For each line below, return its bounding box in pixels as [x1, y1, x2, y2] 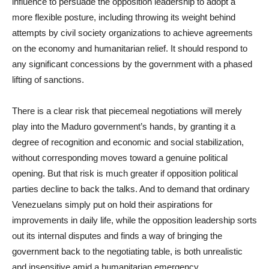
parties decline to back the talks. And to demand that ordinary [12, 184, 250, 194]
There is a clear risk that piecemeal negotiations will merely [12, 106, 242, 116]
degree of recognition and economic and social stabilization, [12, 137, 244, 147]
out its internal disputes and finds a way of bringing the [12, 231, 222, 241]
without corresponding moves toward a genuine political [12, 153, 228, 163]
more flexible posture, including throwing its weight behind [12, 12, 235, 22]
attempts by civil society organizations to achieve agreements [12, 28, 253, 38]
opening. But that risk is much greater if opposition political [12, 168, 238, 178]
